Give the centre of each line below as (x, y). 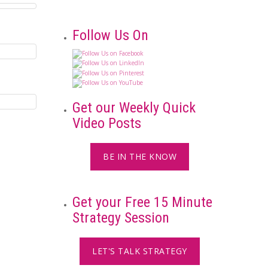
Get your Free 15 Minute (142, 202)
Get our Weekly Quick (134, 108)
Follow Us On (110, 35)
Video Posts (107, 124)
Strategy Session (121, 218)
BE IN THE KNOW (140, 157)
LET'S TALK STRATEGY (140, 251)
